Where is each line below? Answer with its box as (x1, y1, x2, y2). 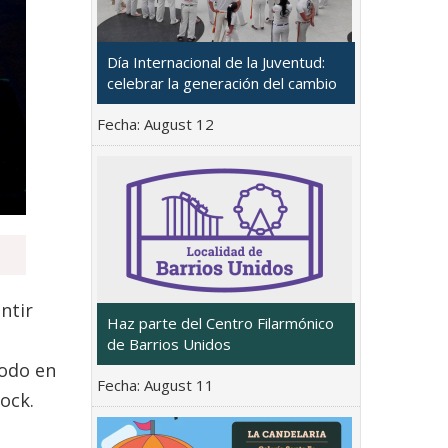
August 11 (144, 374, 214, 395)
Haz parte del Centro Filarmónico (107, 312, 334, 333)
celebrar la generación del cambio (107, 72, 337, 93)
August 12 (144, 113, 214, 134)
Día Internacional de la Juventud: (107, 51, 325, 72)
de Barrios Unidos (107, 333, 231, 354)
